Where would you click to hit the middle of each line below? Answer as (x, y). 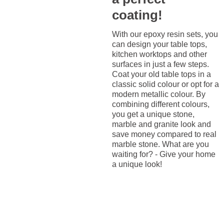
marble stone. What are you (160, 144)
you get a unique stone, (153, 114)
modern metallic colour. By (159, 94)
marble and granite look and (161, 124)
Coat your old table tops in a (161, 74)
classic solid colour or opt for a (165, 84)
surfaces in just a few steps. (160, 64)
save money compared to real (164, 134)
